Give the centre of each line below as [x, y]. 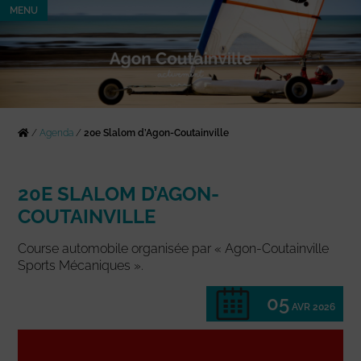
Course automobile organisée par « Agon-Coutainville [174, 249]
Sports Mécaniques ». [81, 266]
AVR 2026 [313, 307]
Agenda [57, 133]
